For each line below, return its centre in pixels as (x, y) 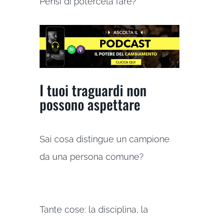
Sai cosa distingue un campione (104, 139)
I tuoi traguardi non (93, 90)
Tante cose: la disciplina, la (94, 210)
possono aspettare (90, 104)
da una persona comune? (91, 157)
